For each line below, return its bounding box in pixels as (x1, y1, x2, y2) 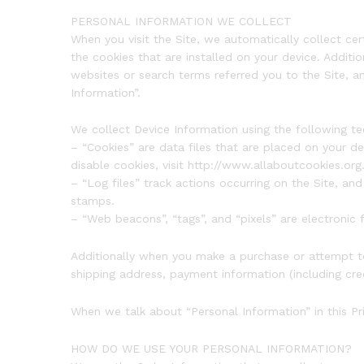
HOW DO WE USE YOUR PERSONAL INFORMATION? (71, 341, 352, 355)
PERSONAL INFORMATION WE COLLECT (71, 14, 292, 28)
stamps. (71, 194, 115, 208)
